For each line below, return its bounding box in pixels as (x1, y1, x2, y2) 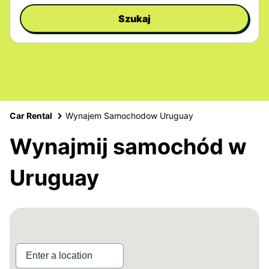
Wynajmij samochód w (10, 133, 247, 160)
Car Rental (10, 110, 52, 121)
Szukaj (118, 13, 151, 25)
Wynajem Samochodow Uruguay (65, 110, 193, 121)
